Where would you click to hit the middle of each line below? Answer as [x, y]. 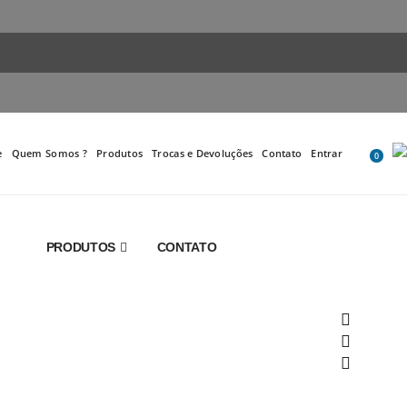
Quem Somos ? [49, 153]
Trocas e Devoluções [203, 153]
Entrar [327, 153]
